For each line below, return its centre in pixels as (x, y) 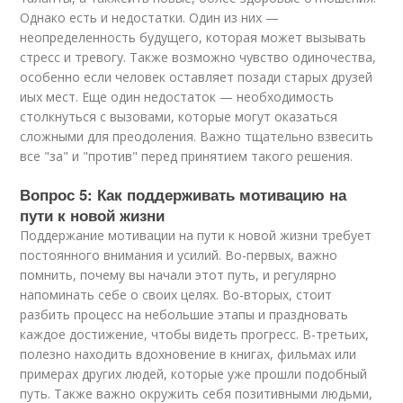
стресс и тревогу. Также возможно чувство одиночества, (198, 57)
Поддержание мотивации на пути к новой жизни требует (196, 235)
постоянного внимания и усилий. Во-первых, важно (179, 255)
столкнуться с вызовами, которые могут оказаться (179, 116)
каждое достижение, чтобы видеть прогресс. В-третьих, (195, 334)
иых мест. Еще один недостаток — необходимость (177, 97)
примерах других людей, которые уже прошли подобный (194, 374)
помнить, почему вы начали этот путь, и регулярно (179, 275)
